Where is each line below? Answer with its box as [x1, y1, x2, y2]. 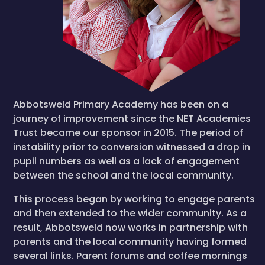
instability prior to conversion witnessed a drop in [13, 140, 250, 154]
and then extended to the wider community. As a [13, 206, 247, 220]
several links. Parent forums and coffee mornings [13, 249, 247, 263]
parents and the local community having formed [13, 235, 247, 248]
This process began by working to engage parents [13, 192, 255, 206]
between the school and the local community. [13, 169, 234, 182]
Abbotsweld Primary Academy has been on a [13, 98, 228, 111]
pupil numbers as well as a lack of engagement [13, 154, 240, 168]
